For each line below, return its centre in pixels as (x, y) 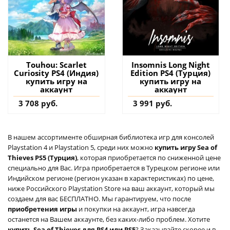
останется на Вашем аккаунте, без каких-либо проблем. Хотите (109, 219)
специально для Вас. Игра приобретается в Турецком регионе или (114, 168)
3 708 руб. (38, 103)
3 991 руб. (152, 103)
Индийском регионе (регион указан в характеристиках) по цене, (111, 178)
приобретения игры (43, 209)
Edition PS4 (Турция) (171, 73)
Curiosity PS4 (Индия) (56, 73)
